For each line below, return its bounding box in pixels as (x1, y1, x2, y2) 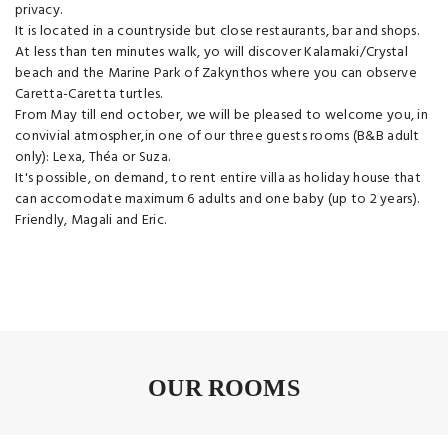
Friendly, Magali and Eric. (15, 208, 167, 232)
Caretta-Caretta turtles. (15, 82, 163, 106)
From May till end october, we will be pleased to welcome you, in (15, 103, 428, 127)
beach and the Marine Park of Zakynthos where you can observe (15, 61, 417, 85)
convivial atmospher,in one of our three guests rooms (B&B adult (15, 124, 420, 148)
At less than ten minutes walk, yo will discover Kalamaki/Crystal (15, 40, 408, 64)
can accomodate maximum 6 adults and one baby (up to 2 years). (15, 187, 420, 211)
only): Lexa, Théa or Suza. (15, 145, 171, 169)
